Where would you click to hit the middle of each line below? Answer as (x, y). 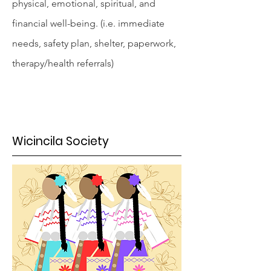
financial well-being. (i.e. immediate (88, 23)
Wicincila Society (60, 141)
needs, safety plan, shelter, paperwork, (94, 43)
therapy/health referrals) (63, 63)
